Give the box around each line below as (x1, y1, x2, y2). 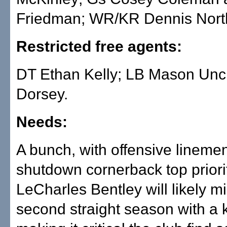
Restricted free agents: (16, 38, 182, 55)
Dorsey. (16, 86, 68, 102)
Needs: (16, 113, 67, 130)
